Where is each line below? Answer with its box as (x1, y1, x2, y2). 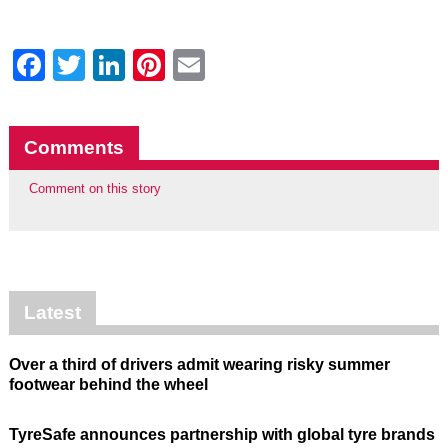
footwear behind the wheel (8, 376, 208, 394)
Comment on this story (28, 180, 161, 196)
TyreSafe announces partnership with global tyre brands (8, 426, 435, 444)
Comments (23, 136, 124, 158)
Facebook (44, 46, 187, 83)
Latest (23, 302, 81, 324)
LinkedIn (124, 46, 247, 83)
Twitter (84, 46, 180, 83)
